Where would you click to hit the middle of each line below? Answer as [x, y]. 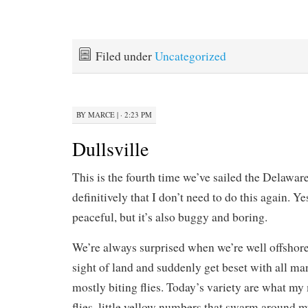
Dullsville [110, 148]
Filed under [125, 56]
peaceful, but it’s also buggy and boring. [170, 217]
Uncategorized [190, 56]
